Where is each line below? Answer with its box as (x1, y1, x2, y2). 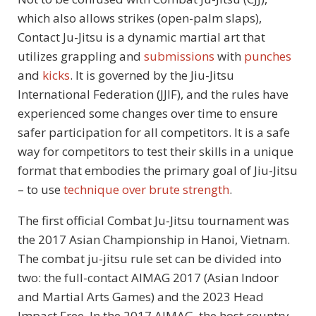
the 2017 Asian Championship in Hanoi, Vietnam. (18, 231, 290, 248)
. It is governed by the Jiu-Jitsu (70, 67, 234, 84)
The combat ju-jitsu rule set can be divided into (18, 250, 281, 267)
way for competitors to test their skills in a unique (18, 143, 293, 160)
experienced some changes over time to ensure (18, 105, 278, 122)
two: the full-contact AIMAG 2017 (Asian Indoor (18, 269, 279, 286)
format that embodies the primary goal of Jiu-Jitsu (18, 162, 298, 179)
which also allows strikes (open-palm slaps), (18, 10, 262, 27)
